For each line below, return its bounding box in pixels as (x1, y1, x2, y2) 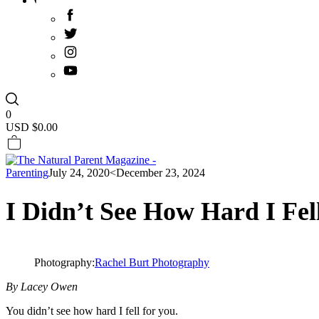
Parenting (6, 167, 48, 179)
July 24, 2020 (48, 167, 110, 179)
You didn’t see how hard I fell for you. (6, 305, 181, 318)
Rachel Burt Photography (95, 256, 209, 269)
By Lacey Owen (6, 281, 78, 293)
